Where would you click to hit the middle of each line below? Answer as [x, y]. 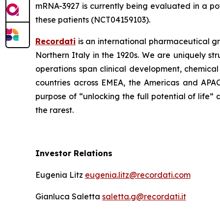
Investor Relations [74, 153]
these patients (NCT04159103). [93, 20]
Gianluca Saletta [69, 196]
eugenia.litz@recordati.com [138, 175]
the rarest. [55, 110]
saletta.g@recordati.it [144, 196]
